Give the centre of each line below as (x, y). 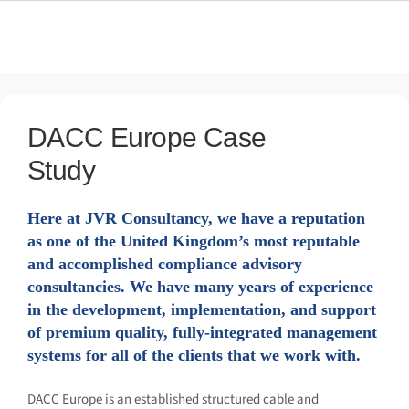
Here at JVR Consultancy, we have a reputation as (203, 219)
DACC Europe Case (135, 137)
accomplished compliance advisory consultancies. (204, 264)
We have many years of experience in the (171, 287)
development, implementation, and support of (193, 310)
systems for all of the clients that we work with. (196, 356)
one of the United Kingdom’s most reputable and (200, 241)
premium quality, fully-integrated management (195, 333)
